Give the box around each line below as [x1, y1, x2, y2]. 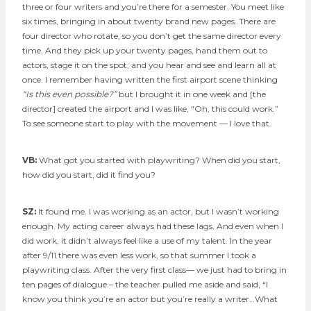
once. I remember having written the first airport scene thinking [22, 74, 278, 85]
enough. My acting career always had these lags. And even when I [22, 220, 283, 231]
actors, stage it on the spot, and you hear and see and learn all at [22, 59, 276, 70]
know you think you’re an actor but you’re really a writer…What [22, 293, 278, 304]
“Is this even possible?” [22, 88, 119, 99]
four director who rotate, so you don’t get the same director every [22, 30, 281, 41]
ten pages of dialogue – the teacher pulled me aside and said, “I [22, 278, 268, 289]
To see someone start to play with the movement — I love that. [22, 117, 271, 128]
